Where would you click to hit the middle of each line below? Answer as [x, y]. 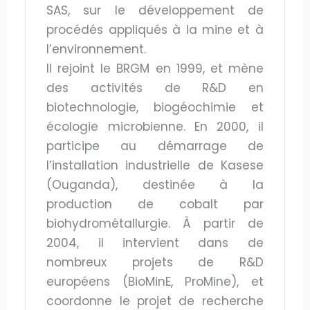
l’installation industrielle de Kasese [155, 165]
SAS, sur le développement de [155, 10]
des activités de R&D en [155, 88]
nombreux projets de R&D [155, 262]
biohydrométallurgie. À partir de [155, 223]
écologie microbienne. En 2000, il [155, 126]
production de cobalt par [155, 204]
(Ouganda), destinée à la [155, 184]
